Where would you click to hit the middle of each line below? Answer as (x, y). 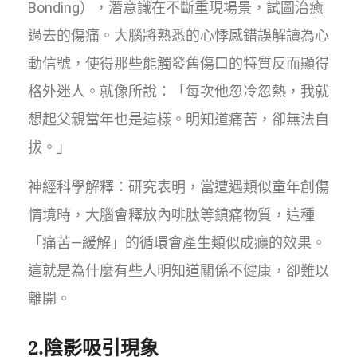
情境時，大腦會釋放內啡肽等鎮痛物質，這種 (171, 215)
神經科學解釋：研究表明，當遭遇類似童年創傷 (178, 187)
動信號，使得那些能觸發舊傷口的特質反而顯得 (178, 64)
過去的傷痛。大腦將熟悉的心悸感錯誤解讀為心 (178, 36)
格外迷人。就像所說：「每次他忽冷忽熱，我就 (178, 92)
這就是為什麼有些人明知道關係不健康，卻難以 (178, 271)
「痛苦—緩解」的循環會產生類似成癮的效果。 (177, 243)
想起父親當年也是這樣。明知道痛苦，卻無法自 (178, 120)
